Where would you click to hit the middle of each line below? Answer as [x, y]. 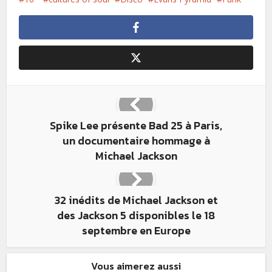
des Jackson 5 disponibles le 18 [136, 216]
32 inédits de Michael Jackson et [136, 200]
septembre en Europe [136, 231]
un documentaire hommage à [136, 141]
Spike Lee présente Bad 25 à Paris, [136, 126]
